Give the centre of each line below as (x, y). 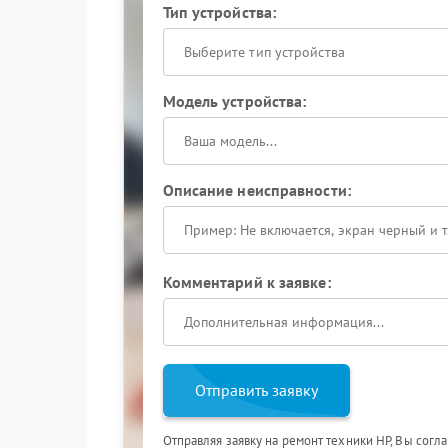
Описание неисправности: (256, 190)
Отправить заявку (256, 390)
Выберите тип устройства (264, 52)
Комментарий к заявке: (246, 282)
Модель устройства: (234, 101)
